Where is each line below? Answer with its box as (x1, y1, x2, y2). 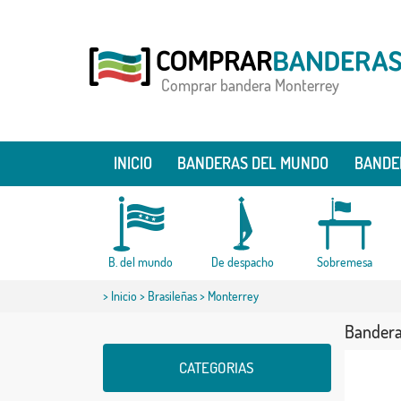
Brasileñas (147, 288, 197, 303)
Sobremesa (316, 254, 372, 269)
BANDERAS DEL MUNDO (177, 153, 329, 173)
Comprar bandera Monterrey (160, 75, 339, 95)
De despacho (210, 254, 274, 269)
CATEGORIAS (179, 358, 254, 377)
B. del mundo (107, 254, 173, 269)
